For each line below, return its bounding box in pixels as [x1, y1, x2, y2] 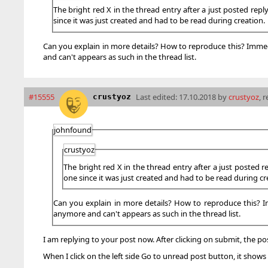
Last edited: [136, 91, 179, 102]
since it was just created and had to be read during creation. [53, 15, 265, 26]
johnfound [54, 124, 92, 135]
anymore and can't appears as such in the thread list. [53, 208, 240, 220]
